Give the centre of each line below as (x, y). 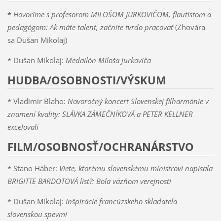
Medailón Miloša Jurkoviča (108, 60)
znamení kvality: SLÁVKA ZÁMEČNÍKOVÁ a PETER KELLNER (100, 114)
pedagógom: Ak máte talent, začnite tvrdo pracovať (90, 27)
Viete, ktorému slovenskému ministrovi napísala (136, 168)
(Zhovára (190, 27)
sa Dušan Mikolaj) (37, 40)
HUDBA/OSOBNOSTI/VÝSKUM (87, 80)
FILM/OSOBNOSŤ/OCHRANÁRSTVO (100, 147)
